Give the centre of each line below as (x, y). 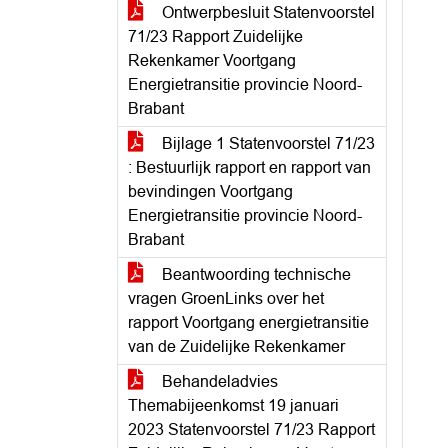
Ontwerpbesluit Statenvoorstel (266, 12)
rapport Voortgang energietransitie (248, 322)
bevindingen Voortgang (210, 191)
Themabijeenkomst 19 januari (233, 405)
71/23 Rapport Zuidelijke (215, 36)
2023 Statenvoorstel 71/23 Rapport (251, 429)
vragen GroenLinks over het (226, 298)
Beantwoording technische (254, 274)
